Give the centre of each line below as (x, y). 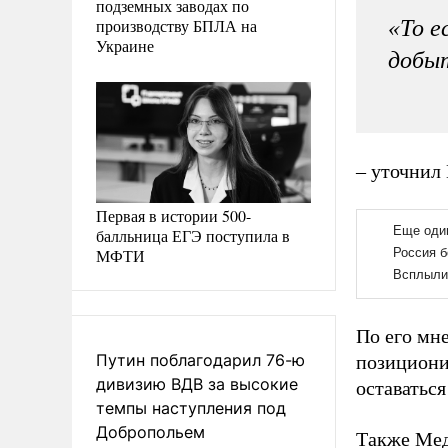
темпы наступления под (191, 407)
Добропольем (150, 431)
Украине (125, 45)
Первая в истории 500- (173, 215)
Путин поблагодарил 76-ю (200, 359)
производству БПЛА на (176, 25)
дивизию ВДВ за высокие (197, 383)
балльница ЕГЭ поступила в (193, 235)
